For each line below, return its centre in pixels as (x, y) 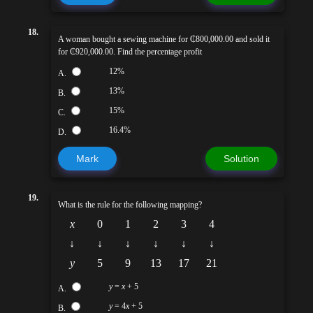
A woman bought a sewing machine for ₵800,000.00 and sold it (164, 39)
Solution (241, 159)
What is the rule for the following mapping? (130, 205)
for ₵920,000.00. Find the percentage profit (130, 52)
